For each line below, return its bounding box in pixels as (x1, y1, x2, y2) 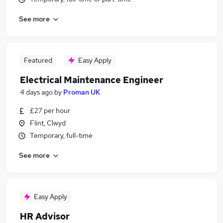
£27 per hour (30, 106, 70, 115)
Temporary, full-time (30, 131, 93, 140)
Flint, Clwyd (30, 118, 66, 127)
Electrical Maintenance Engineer (20, 74, 163, 86)
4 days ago (20, 88, 53, 97)
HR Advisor (20, 211, 70, 222)
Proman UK (63, 88, 100, 97)
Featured (23, 56, 52, 65)
